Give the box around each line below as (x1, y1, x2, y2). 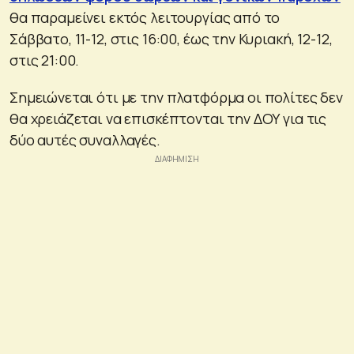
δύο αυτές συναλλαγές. (9, 130, 160, 149)
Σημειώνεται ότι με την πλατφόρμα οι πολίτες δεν (9, 87, 343, 107)
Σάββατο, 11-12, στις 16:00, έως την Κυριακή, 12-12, (9, 28, 333, 48)
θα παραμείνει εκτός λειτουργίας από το (9, 7, 281, 27)
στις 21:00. (9, 50, 80, 70)
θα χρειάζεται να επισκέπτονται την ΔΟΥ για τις (9, 108, 327, 128)
